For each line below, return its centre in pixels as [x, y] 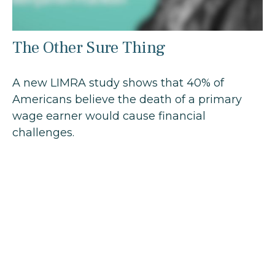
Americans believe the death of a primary [127, 100]
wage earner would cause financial [109, 116]
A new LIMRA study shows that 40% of [118, 83]
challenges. [43, 133]
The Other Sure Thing [89, 48]
